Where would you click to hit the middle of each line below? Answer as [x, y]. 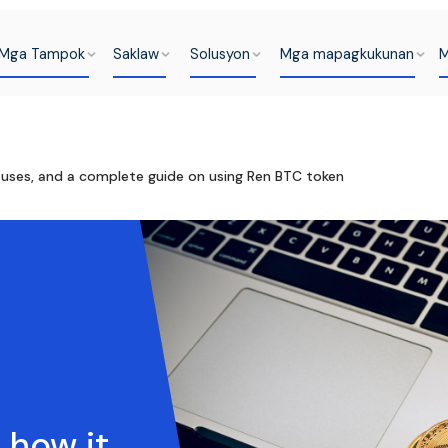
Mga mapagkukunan [347, 53]
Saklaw [136, 53]
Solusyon [220, 53]
